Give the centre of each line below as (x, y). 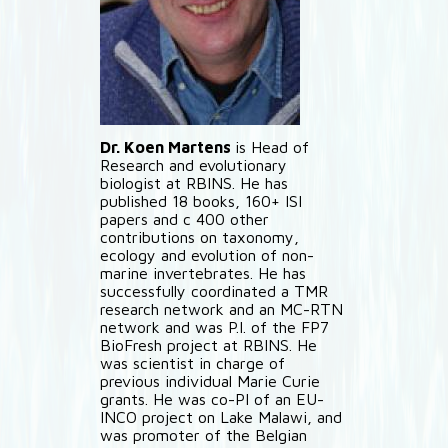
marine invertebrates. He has (203, 273)
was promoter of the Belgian (203, 435)
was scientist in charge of (192, 363)
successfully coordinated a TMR (214, 291)
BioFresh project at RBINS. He (208, 345)
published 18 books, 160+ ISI (201, 201)
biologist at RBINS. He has (194, 183)
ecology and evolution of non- (207, 255)
